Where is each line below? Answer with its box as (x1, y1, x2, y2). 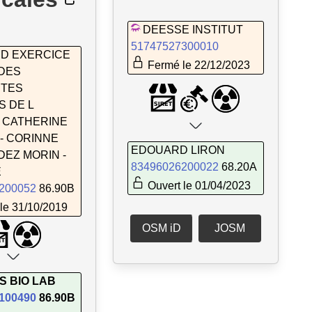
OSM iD (142, 222, 181, 235)
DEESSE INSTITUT (143, 23, 243, 36)
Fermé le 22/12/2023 (145, 58, 250, 71)
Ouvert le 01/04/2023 (145, 180, 251, 192)
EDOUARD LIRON (131, 144, 225, 157)
